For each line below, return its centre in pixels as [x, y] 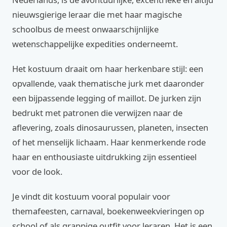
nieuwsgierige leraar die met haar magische [97, 14]
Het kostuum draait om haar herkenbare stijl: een [108, 69]
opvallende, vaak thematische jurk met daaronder [108, 83]
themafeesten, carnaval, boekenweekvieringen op [108, 211]
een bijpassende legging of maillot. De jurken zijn [107, 98]
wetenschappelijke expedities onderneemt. [95, 44]
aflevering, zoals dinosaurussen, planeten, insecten [110, 127]
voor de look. [37, 172]
